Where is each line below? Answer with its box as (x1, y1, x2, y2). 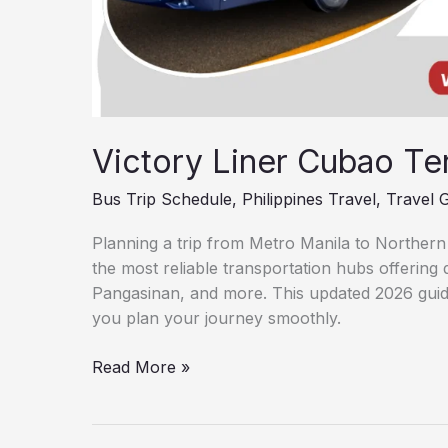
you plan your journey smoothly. (92, 307, 341, 328)
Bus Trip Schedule (92, 189, 232, 210)
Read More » (92, 356, 190, 377)
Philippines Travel (242, 189, 376, 210)
